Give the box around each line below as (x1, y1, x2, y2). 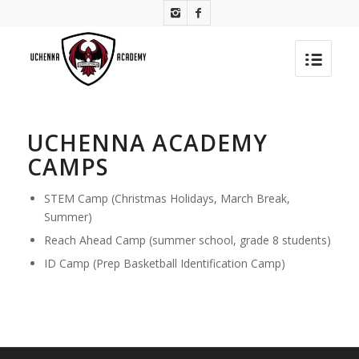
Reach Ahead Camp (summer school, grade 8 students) (43, 232, 331, 248)
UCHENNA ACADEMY (26, 127, 268, 158)
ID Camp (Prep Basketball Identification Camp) (43, 256, 285, 271)
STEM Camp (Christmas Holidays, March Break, (43, 191, 290, 206)
